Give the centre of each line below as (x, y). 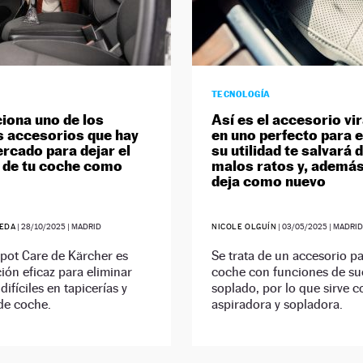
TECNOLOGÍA (241, 94)
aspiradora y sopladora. (277, 305)
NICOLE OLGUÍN (244, 227)
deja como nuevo (268, 181)
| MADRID (84, 227)
